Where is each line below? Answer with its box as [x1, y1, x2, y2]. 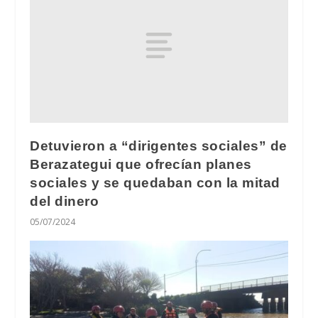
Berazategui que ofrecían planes [30, 157, 252, 172]
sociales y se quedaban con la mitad [30, 175, 280, 191]
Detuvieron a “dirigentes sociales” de [30, 138, 287, 154]
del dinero [30, 194, 99, 209]
